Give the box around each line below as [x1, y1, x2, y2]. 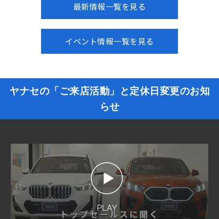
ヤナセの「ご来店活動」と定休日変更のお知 [9, 86, 210, 97]
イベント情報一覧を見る [65, 36, 154, 47]
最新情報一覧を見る [73, 1, 146, 12]
